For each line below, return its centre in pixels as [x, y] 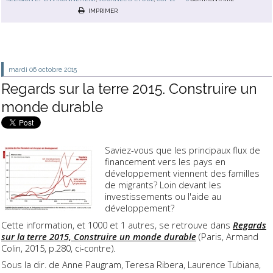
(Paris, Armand [227, 236]
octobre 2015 [58, 69]
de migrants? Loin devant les [163, 185]
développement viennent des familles [183, 173]
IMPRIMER [102, 10]
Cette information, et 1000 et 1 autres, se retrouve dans [117, 225]
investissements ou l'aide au [163, 197]
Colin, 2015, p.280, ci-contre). [58, 248]
